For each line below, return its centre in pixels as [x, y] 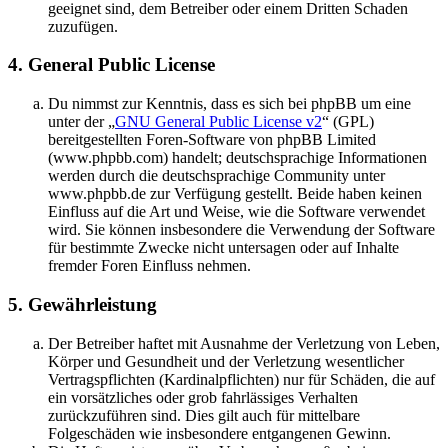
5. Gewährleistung [82, 304]
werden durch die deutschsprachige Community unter [216, 176]
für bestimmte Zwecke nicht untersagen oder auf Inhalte [223, 248]
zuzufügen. [83, 26]
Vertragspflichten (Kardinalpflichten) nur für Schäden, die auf [241, 379]
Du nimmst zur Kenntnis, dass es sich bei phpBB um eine [229, 104]
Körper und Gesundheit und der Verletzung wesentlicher [226, 361]
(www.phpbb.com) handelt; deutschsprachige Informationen [237, 158]
